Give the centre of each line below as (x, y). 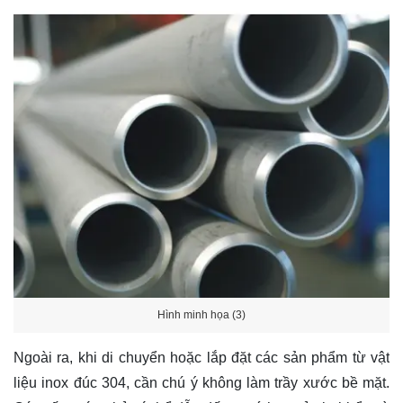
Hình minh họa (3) (201, 314)
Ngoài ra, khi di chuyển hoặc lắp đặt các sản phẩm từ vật (201, 358)
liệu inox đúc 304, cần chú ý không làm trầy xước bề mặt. (201, 383)
